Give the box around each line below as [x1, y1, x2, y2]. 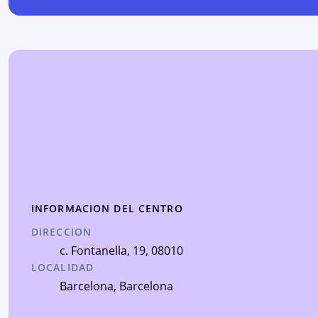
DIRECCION [31, 225, 92, 238]
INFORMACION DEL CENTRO [31, 202, 183, 215]
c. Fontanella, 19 [60, 243, 146, 258]
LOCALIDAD [31, 261, 94, 274]
